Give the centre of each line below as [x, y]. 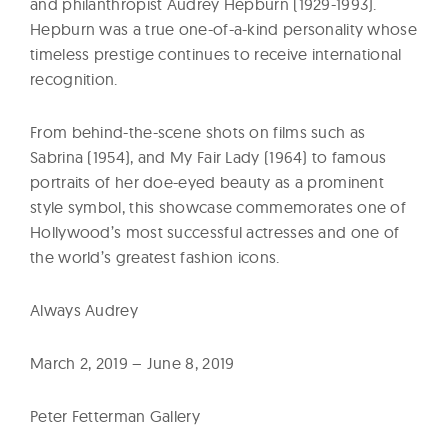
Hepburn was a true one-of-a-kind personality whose [223, 28]
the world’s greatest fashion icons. [155, 256]
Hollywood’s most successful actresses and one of [215, 231]
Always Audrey [84, 309]
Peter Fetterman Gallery [115, 415]
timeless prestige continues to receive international [216, 53]
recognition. [74, 78]
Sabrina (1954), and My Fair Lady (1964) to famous [208, 156]
